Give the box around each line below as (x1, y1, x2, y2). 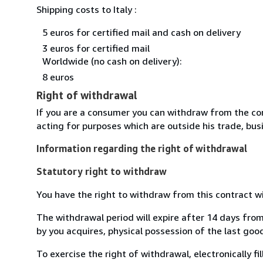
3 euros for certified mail (42, 42, 150, 54)
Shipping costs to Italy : (36, 3, 137, 15)
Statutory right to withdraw (36, 165, 167, 177)
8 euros (42, 70, 74, 83)
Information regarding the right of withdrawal (36, 142, 247, 154)
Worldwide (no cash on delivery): (42, 55, 182, 67)
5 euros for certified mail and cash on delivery (42, 26, 241, 38)
